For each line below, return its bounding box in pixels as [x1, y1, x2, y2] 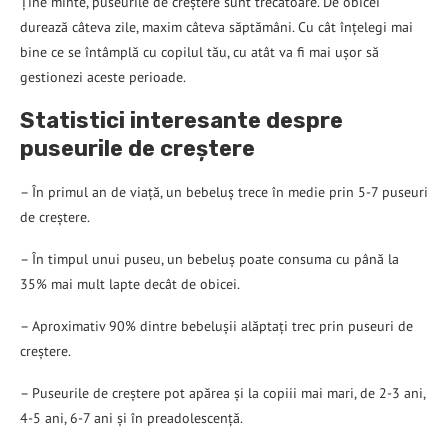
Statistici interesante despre [20, 106, 343, 134]
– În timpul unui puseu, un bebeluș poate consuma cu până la [20, 249, 399, 268]
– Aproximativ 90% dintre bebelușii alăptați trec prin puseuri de [20, 316, 413, 335]
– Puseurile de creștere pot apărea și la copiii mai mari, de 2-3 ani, [20, 383, 425, 402]
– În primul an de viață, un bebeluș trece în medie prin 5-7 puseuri [20, 182, 428, 201]
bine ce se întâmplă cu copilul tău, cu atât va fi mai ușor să [20, 42, 379, 61]
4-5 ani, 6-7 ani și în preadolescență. [20, 408, 243, 427]
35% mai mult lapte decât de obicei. [20, 274, 240, 293]
